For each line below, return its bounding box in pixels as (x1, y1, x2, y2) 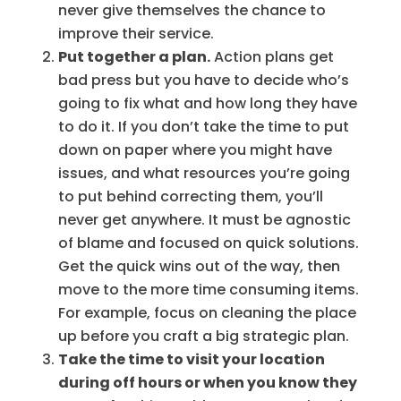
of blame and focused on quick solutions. (57, 232, 359, 253)
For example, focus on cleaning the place (57, 302, 356, 323)
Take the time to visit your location (57, 348, 325, 370)
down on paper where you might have (57, 139, 332, 160)
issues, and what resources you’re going (57, 162, 350, 183)
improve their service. (57, 22, 214, 44)
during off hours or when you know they (57, 371, 357, 393)
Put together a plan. (57, 46, 210, 67)
